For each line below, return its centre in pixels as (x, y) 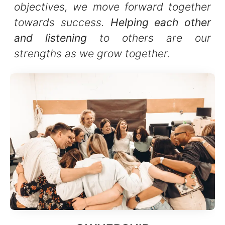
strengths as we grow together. (92, 53)
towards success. (62, 22)
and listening (50, 38)
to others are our (149, 38)
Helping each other (160, 22)
